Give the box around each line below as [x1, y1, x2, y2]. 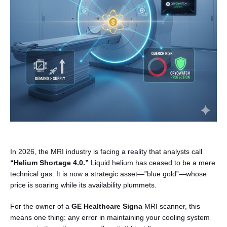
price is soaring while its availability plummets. [10, 181, 157, 189]
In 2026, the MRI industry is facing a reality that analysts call [10, 147, 202, 156]
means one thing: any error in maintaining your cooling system [10, 213, 210, 221]
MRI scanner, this [142, 202, 200, 210]
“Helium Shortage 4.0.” [10, 159, 89, 167]
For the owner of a [10, 202, 71, 210]
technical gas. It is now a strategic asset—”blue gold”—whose [10, 170, 207, 178]
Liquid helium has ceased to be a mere [89, 159, 215, 167]
